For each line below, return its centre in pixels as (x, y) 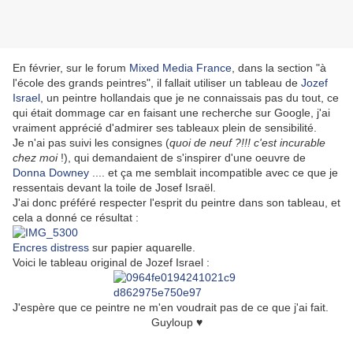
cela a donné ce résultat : (76, 218)
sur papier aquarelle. (142, 248)
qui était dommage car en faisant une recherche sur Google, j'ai (171, 113)
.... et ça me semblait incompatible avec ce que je (214, 173)
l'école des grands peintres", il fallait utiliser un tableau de (157, 83)
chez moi (35, 158)
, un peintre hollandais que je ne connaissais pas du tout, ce (190, 98)
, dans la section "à (279, 68)
